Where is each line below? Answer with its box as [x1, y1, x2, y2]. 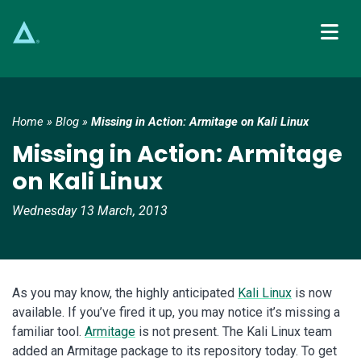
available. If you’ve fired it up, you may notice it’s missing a [12, 305, 340, 321]
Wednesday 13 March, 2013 [12, 203, 168, 219]
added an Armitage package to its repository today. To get [12, 343, 337, 359]
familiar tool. [12, 324, 85, 340]
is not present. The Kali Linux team [135, 324, 332, 340]
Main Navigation [12, 67, 189, 96]
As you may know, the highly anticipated [12, 285, 238, 301]
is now [292, 285, 332, 301]
